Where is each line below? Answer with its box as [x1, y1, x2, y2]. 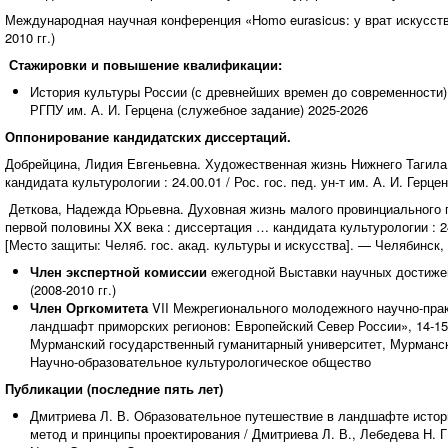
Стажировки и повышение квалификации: [8, 55, 282, 74]
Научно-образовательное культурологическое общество [29, 352, 371, 371]
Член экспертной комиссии [29, 262, 211, 281]
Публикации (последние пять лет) [4, 379, 223, 398]
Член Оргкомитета [29, 298, 152, 317]
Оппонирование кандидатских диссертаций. [4, 127, 291, 146]
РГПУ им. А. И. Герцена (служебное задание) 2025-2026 [29, 100, 368, 119]
